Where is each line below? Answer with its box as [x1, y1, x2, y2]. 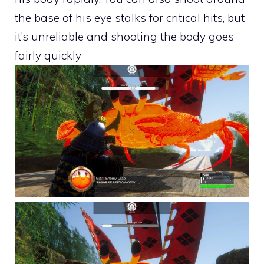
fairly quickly [15, 48, 81, 62]
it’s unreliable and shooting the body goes [15, 29, 234, 44]
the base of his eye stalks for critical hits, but [15, 11, 245, 25]
